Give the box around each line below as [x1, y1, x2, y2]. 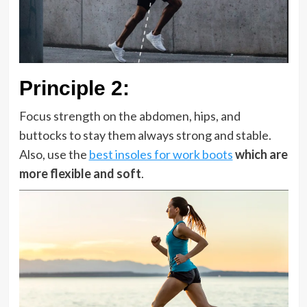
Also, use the [19, 147, 89, 162]
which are [234, 147, 288, 162]
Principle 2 [19, 77, 123, 99]
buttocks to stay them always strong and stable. [19, 127, 271, 143]
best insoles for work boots [88, 147, 233, 162]
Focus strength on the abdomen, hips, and [19, 108, 241, 123]
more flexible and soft [19, 166, 141, 181]
